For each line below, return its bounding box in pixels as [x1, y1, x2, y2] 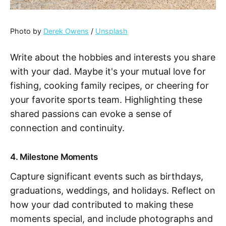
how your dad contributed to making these [10, 199, 193, 210]
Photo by [10, 27, 43, 36]
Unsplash [95, 27, 128, 36]
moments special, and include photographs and [10, 213, 213, 224]
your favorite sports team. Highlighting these [10, 94, 202, 105]
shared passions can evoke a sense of [10, 108, 172, 120]
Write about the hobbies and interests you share [10, 52, 215, 63]
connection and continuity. [10, 123, 125, 134]
